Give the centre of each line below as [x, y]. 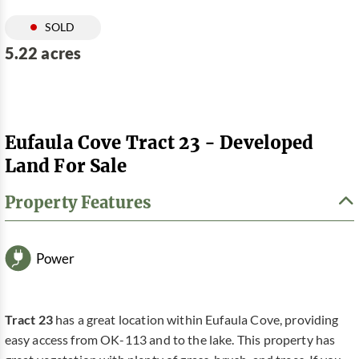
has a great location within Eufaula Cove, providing [196, 320]
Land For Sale [66, 165]
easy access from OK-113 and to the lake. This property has [170, 340]
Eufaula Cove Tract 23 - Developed [159, 142]
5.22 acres [43, 53]
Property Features [78, 202]
